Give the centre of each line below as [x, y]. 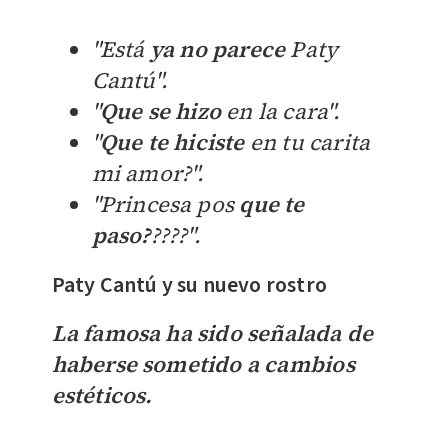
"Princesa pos [165, 203]
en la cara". [280, 110]
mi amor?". [148, 172]
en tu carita [307, 141]
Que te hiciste [172, 141]
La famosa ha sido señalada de [212, 332]
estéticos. [102, 394]
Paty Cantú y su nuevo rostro [189, 284]
